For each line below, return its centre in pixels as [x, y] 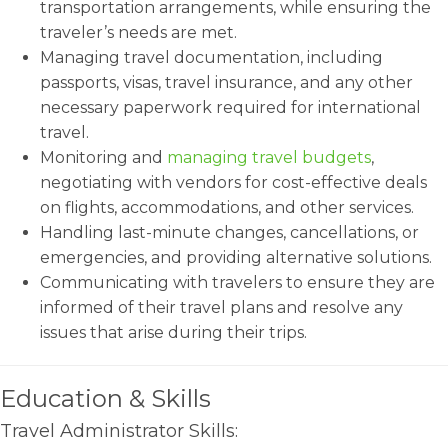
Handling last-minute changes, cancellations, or [229, 232]
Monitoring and [103, 157]
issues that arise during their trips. [173, 332]
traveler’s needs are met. [138, 32]
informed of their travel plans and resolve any [221, 307]
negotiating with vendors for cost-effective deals [233, 182]
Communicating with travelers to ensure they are [237, 282]
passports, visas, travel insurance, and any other [226, 82]
